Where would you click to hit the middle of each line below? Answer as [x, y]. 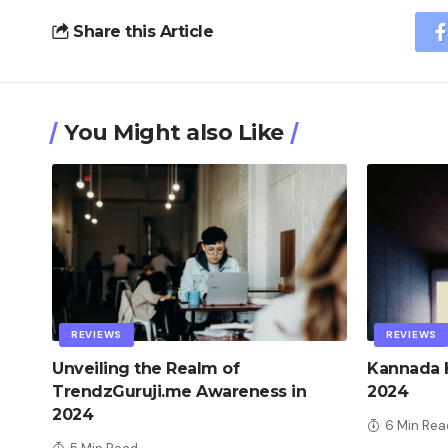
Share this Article [143, 31]
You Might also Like [174, 132]
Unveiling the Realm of [145, 368]
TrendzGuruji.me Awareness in [179, 391]
